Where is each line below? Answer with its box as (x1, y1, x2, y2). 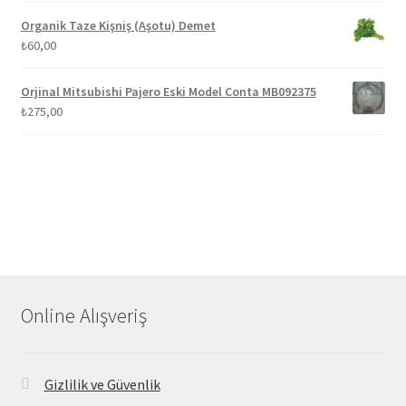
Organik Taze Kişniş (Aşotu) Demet (20, 16, 216, 34)
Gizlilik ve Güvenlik (43, 374, 160, 393)
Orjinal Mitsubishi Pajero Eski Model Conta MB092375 (20, 82, 316, 100)
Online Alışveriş (20, 303, 147, 329)
